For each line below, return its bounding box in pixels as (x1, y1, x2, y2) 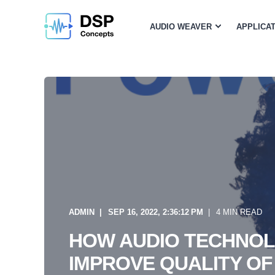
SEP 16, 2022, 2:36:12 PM (108, 207, 203, 217)
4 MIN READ (216, 207, 262, 217)
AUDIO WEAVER (150, 21, 212, 31)
